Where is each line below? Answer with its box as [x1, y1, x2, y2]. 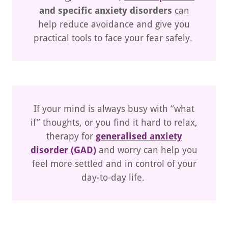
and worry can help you [96, 145, 197, 155]
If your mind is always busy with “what [34, 103, 194, 114]
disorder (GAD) [31, 145, 96, 155]
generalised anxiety [95, 131, 182, 141]
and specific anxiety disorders [39, 5, 172, 16]
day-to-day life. [81, 172, 147, 183]
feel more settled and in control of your [32, 158, 196, 169]
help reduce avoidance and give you [38, 19, 190, 30]
